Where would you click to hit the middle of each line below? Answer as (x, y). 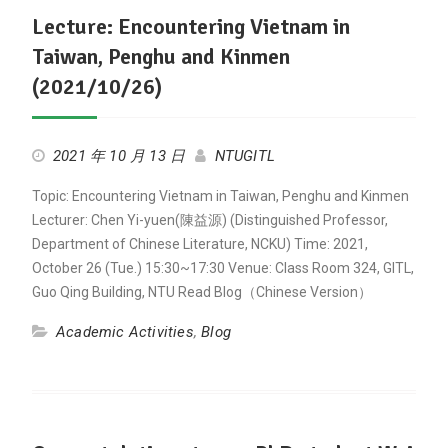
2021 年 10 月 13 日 (119, 156)
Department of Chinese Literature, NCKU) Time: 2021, (199, 244)
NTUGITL (244, 156)
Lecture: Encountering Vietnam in (190, 26)
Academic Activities (124, 332)
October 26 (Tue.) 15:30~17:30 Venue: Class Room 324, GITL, (222, 268)
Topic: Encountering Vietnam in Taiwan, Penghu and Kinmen (220, 196)
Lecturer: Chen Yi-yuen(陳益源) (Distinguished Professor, (209, 220)
